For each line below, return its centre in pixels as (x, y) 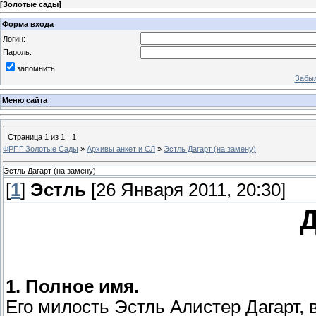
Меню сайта (25, 101)
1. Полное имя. (72, 287)
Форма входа (28, 24)
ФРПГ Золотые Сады (41, 148)
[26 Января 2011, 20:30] (186, 190)
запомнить (36, 68)
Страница (26, 136)
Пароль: (17, 52)
